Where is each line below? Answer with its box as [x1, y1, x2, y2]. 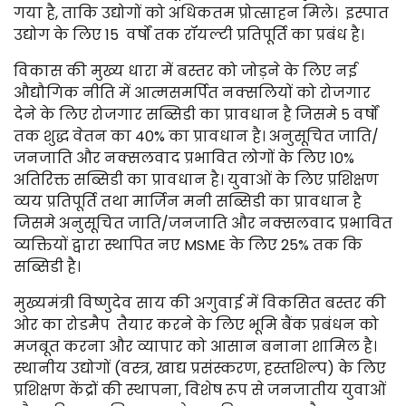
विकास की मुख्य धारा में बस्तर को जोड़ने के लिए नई [14, 61, 357, 82]
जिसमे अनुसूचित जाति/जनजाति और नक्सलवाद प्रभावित [14, 213, 392, 234]
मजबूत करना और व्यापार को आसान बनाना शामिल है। [14, 336, 377, 357]
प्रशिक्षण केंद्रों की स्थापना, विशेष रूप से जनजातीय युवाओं [14, 380, 386, 401]
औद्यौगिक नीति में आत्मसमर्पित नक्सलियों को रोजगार [14, 82, 371, 103]
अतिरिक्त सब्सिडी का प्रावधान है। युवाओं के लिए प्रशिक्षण [14, 169, 379, 190]
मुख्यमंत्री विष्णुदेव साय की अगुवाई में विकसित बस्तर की [14, 293, 386, 314]
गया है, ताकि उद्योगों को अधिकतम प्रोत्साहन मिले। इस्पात [14, 3, 389, 24]
